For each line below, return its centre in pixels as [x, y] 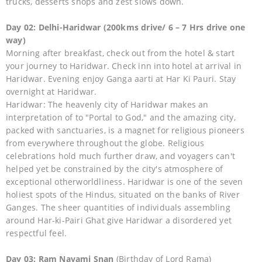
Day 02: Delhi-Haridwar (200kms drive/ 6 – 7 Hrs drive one [126, 27]
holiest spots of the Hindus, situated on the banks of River [123, 194]
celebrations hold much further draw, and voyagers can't [121, 156]
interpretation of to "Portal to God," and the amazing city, [121, 117]
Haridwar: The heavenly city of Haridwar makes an [107, 104]
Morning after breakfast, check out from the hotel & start [120, 53]
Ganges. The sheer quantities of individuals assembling [118, 207]
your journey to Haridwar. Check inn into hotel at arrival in [124, 65]
